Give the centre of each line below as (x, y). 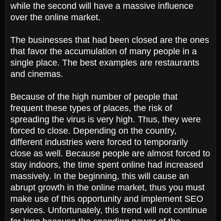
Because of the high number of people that (94, 96)
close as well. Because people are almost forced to (110, 153)
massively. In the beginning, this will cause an (100, 176)
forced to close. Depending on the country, (93, 130)
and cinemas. (38, 74)
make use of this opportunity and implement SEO (107, 199)
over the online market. (57, 17)
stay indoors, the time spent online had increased (107, 165)
